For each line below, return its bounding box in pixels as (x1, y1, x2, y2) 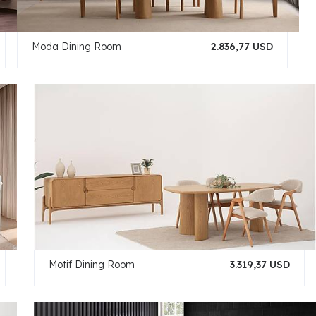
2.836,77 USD (210, 40, 273, 53)
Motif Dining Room (48, 258, 135, 271)
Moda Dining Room (31, 40, 121, 53)
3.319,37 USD (229, 258, 290, 271)
